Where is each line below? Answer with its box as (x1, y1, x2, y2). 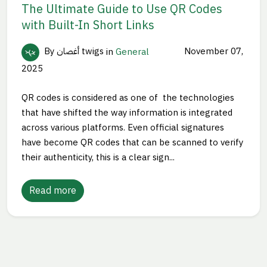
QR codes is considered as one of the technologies (21, 91, 234, 104)
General (116, 45, 149, 58)
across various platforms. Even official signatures (21, 120, 224, 134)
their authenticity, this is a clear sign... (21, 150, 175, 164)
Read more (29, 183, 76, 198)
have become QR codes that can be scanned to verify (21, 135, 243, 149)
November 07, (181, 45, 243, 58)
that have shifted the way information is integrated (21, 105, 232, 119)
